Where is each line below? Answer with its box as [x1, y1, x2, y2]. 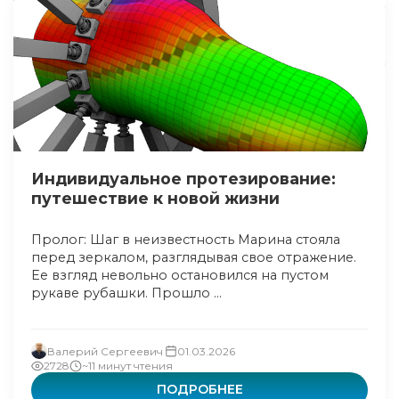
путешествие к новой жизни [31, 189, 280, 208]
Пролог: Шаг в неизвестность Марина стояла [31, 232, 340, 248]
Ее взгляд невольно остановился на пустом [31, 267, 329, 283]
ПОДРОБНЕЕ [156, 381, 243, 397]
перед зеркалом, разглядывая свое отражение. [31, 249, 356, 265]
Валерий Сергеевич [47, 344, 163, 358]
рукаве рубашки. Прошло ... [31, 285, 222, 301]
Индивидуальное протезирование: [31, 169, 336, 188]
